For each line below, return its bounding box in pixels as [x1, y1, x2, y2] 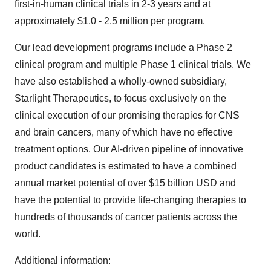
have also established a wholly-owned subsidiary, [15, 76, 227, 87]
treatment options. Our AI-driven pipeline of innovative [15, 143, 243, 154]
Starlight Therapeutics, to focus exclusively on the [15, 93, 226, 103]
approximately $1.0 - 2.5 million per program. [15, 15, 205, 26]
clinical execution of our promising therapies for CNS [15, 109, 240, 120]
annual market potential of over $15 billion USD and [15, 177, 236, 188]
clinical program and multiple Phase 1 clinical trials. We [15, 59, 251, 70]
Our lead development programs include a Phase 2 [15, 42, 232, 53]
